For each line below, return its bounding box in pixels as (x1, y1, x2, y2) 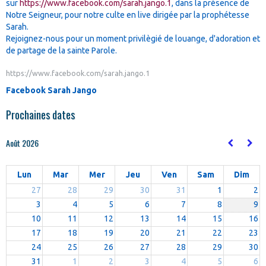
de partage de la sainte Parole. (6, 45, 119, 55)
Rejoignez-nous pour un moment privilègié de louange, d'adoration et (6, 33, 260, 43)
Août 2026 (6, 136, 39, 149)
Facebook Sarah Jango (6, 85, 97, 95)
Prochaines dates (6, 106, 75, 122)
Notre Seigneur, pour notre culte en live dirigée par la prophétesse (6, 9, 249, 20)
